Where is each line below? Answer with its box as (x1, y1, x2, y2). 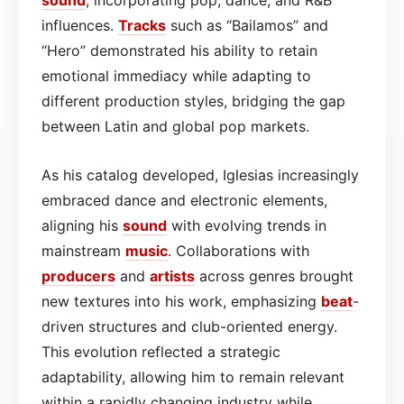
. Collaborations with (168, 241, 309, 260)
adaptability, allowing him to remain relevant (41, 367, 344, 386)
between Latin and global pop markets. (41, 116, 309, 135)
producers (41, 266, 115, 285)
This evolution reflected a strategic (41, 342, 280, 361)
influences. (41, 15, 118, 34)
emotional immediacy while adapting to (41, 66, 311, 85)
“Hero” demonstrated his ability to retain (41, 41, 317, 60)
